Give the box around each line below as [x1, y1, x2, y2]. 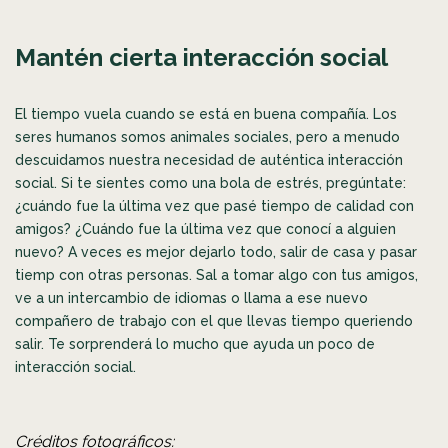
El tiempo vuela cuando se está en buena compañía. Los [15, 105, 397, 122]
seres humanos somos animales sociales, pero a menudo [15, 128, 400, 145]
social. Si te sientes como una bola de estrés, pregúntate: [15, 174, 406, 191]
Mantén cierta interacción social [15, 42, 388, 72]
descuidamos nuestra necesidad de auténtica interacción [15, 151, 403, 168]
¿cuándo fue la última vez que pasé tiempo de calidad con [15, 197, 414, 214]
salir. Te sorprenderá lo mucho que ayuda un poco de [15, 335, 375, 352]
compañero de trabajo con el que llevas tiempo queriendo [15, 312, 413, 329]
